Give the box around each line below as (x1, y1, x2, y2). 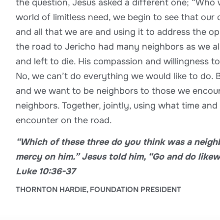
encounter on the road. (16, 114, 112, 126)
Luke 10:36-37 (16, 166, 75, 177)
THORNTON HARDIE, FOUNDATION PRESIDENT (16, 184, 181, 194)
